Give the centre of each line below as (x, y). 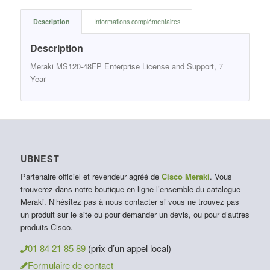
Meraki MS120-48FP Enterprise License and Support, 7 (126, 66)
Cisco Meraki (185, 177)
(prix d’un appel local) (129, 248)
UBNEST (40, 159)
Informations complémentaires (137, 21)
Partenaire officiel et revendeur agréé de (91, 177)
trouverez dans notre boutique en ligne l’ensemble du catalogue (130, 189)
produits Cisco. (46, 227)
